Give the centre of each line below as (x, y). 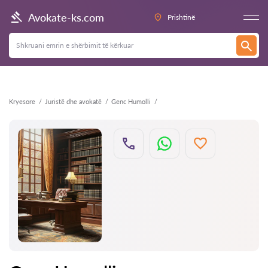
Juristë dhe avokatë (73, 101)
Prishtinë (181, 17)
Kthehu (31, 13)
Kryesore (22, 101)
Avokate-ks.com (66, 17)
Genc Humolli (131, 101)
